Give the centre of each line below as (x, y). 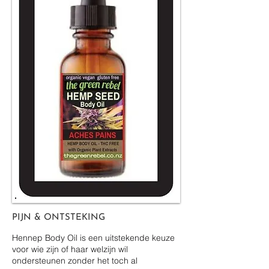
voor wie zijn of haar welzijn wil (70, 249)
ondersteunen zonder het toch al (75, 260)
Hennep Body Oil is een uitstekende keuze (93, 237)
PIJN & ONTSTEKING (59, 217)
